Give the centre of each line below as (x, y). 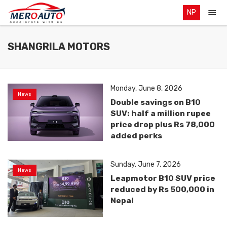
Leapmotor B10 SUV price (163, 178)
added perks (137, 135)
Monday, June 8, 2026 (147, 88)
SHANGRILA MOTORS (59, 47)
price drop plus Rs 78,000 (163, 124)
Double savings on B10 (156, 102)
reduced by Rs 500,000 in (163, 190)
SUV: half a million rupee (161, 113)
